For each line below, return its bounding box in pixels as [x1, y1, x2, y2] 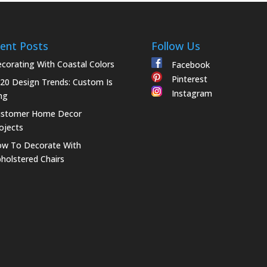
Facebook [162, 58, 210, 70]
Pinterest [162, 73, 207, 85]
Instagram [162, 87, 212, 99]
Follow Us [151, 38, 200, 53]
